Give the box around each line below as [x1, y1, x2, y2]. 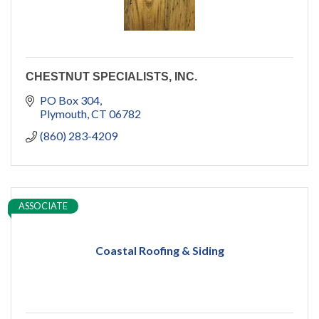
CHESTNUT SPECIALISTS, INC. [26, 70, 197, 83]
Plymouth [40, 107, 87, 121]
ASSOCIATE [19, 200, 68, 212]
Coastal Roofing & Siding [95, 244, 224, 258]
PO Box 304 [40, 93, 100, 108]
